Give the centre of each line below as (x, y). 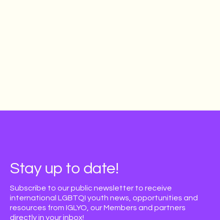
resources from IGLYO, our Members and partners (98, 208)
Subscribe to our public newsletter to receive (91, 188)
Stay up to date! (64, 169)
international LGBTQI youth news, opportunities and (104, 198)
